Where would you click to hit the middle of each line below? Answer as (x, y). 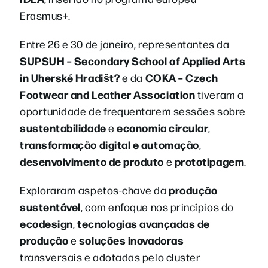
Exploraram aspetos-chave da (95, 190)
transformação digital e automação (109, 144)
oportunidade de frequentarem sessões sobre (133, 111)
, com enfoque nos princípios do (157, 206)
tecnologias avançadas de (143, 223)
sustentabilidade (64, 127)
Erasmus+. (45, 15)
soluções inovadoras (131, 240)
